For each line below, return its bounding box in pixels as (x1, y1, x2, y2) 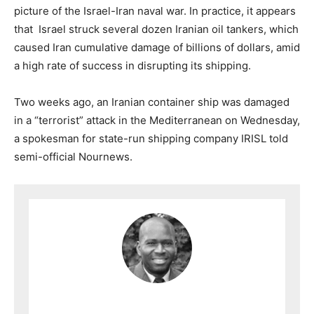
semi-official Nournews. (14, 150, 132, 164)
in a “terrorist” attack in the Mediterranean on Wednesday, (14, 114, 300, 128)
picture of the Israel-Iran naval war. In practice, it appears (14, 4, 296, 18)
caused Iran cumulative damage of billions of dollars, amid (14, 41, 300, 55)
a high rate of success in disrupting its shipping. (14, 59, 251, 73)
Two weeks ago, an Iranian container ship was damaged (14, 95, 289, 109)
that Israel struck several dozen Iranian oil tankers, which (14, 22, 299, 36)
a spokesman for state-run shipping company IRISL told (14, 132, 288, 146)
